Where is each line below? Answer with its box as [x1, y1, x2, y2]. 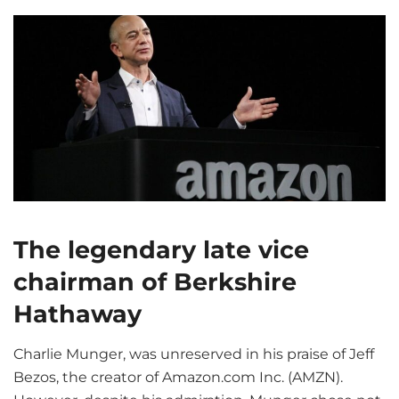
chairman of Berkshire [13, 267, 297, 297]
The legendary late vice [13, 235, 309, 265]
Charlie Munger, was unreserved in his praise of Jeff [13, 346, 374, 363]
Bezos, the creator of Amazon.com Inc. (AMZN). [13, 369, 343, 387]
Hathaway [13, 299, 149, 330]
